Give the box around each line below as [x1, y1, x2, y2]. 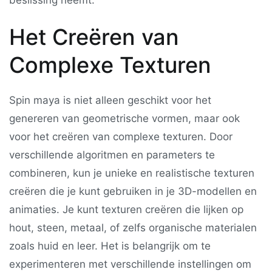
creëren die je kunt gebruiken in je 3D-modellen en [9, 185, 257, 198]
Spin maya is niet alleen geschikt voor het [9, 94, 211, 107]
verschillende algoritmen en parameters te [9, 149, 215, 161]
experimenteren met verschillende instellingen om [9, 258, 251, 271]
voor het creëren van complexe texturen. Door [9, 131, 233, 143]
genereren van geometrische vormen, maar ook [9, 112, 240, 125]
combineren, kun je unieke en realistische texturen [9, 167, 254, 180]
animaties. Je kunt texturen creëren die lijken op [9, 203, 243, 216]
